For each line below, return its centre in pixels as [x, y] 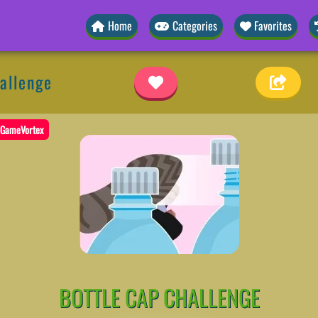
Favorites [273, 26]
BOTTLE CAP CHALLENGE [159, 297]
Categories [194, 26]
